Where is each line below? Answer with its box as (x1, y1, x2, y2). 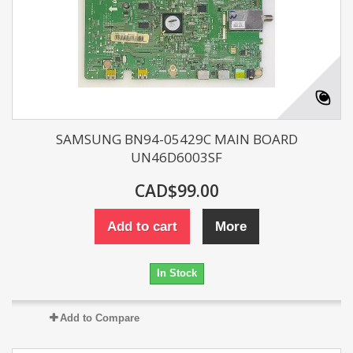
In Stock (156, 267, 197, 279)
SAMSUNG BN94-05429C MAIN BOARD (55, 130, 298, 148)
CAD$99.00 (134, 180, 219, 202)
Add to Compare (59, 312, 139, 324)
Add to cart (106, 219, 177, 234)
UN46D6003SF (131, 148, 222, 166)
